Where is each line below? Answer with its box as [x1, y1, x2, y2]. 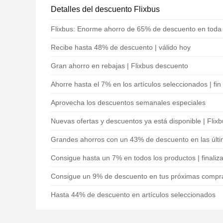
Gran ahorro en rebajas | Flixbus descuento [51, 62, 188, 70]
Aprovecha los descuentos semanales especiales [51, 99, 206, 107]
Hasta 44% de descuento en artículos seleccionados [51, 191, 216, 199]
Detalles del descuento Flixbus [51, 5, 160, 13]
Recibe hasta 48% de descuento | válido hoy [51, 43, 191, 51]
